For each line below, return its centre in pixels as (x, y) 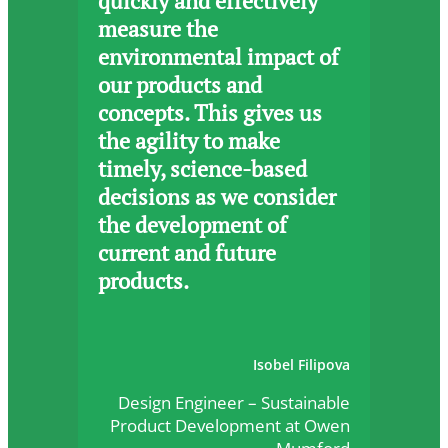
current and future (187, 253)
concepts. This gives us (210, 113)
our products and (180, 85)
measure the (158, 29)
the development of (192, 225)
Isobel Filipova (301, 365)
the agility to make (189, 141)
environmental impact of (218, 57)
